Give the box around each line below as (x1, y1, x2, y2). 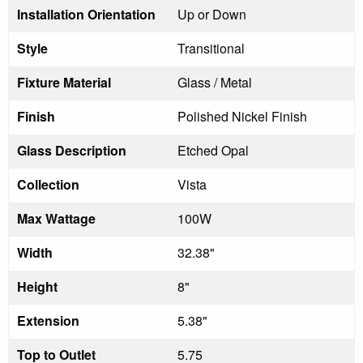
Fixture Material (17, 72, 111, 92)
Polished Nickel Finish (177, 106, 307, 126)
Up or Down (177, 4, 246, 23)
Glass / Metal (177, 72, 252, 92)
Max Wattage (17, 208, 96, 228)
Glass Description (17, 140, 126, 160)
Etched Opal (177, 140, 249, 160)
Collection (17, 174, 79, 194)
